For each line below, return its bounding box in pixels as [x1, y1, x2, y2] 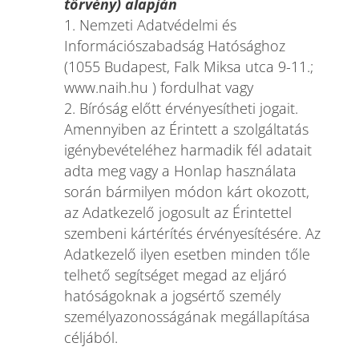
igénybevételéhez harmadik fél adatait [63, 140, 312, 159]
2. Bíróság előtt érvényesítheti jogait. [63, 99, 298, 118]
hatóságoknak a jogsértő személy [63, 286, 280, 305]
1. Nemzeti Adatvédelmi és [63, 15, 236, 34]
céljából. [63, 328, 118, 347]
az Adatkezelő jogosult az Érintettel [63, 203, 292, 222]
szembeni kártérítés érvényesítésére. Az [63, 224, 321, 243]
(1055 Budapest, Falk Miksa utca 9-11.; [63, 57, 313, 76]
